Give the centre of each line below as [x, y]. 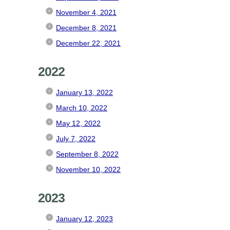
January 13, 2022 [84, 92]
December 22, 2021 [88, 43]
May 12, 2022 [78, 123]
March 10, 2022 [82, 108]
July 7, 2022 [76, 138]
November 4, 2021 [86, 12]
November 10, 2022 [88, 169]
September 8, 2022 [87, 154]
